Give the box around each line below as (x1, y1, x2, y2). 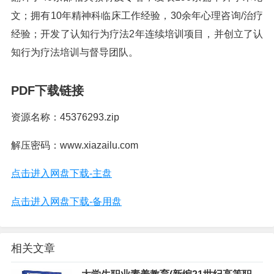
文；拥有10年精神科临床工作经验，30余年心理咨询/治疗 (11, 10, 263, 21)
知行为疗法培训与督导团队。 (11, 47, 138, 57)
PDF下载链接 (11, 84, 84, 97)
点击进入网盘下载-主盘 (11, 168, 112, 179)
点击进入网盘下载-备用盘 (11, 196, 122, 207)
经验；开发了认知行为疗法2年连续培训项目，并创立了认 (11, 29, 263, 39)
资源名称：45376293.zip (11, 112, 119, 122)
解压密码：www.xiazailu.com (11, 140, 138, 150)
